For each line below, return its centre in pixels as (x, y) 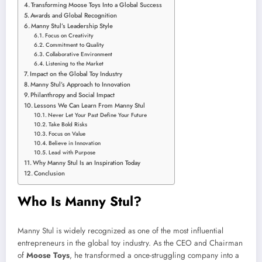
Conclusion (50, 173)
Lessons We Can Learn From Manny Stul (90, 106)
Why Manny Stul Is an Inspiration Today (87, 163)
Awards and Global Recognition (74, 15)
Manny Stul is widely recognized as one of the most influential (120, 230)
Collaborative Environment (79, 55)
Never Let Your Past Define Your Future (98, 116)
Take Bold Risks (68, 125)
